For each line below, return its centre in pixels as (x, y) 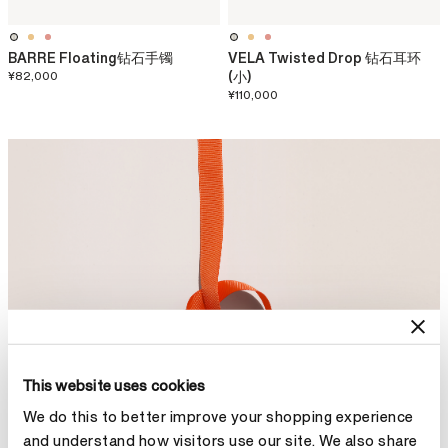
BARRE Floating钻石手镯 (90, 58)
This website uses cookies (114, 386)
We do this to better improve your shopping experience (218, 417)
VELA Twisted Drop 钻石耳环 (324, 58)
